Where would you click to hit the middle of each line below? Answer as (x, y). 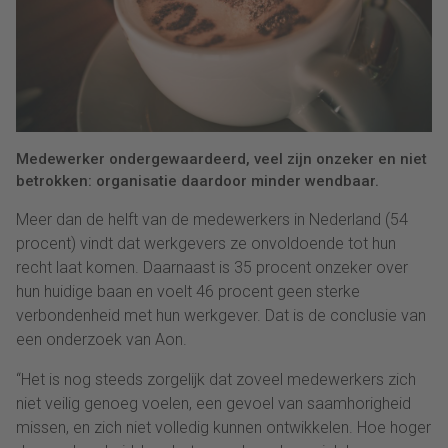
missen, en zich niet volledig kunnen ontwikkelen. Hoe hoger (223, 427)
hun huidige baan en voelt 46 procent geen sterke (188, 291)
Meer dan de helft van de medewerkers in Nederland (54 (212, 219)
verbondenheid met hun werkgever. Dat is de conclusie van (221, 315)
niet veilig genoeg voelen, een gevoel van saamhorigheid (213, 403)
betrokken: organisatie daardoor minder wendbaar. (197, 180)
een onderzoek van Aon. (101, 339)
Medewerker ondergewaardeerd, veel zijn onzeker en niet (221, 158)
